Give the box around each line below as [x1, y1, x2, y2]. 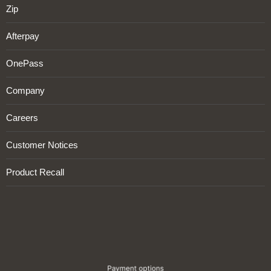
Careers [6, 112, 38, 123]
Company [6, 85, 45, 96]
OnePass [6, 57, 44, 68]
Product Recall [6, 166, 64, 177]
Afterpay [6, 30, 39, 41]
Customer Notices [6, 139, 78, 150]
